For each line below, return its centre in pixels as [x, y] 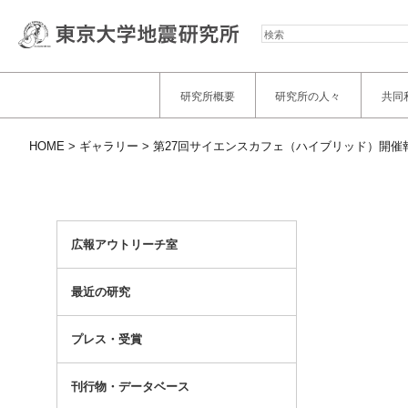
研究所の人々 [308, 96]
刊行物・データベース [130, 387]
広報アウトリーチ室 [124, 245]
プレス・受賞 [106, 340]
